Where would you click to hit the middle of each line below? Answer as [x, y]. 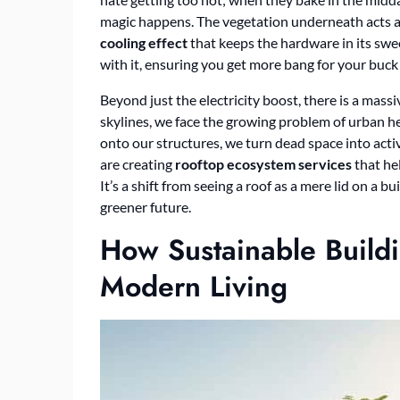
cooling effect [144, 42]
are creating [137, 164]
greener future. [146, 207]
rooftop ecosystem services [263, 164]
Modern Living [194, 287]
